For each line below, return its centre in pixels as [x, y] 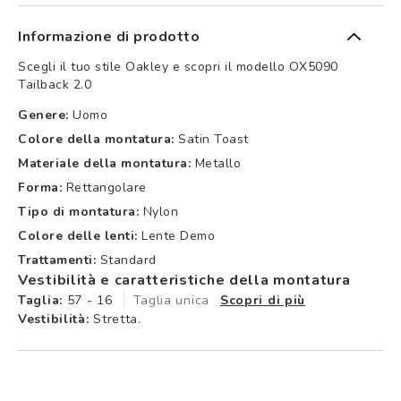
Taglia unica [171, 300]
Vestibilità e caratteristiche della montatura [184, 280]
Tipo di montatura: [78, 211]
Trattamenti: [57, 260]
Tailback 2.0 [55, 84]
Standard [128, 260]
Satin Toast [213, 139]
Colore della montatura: [96, 139]
